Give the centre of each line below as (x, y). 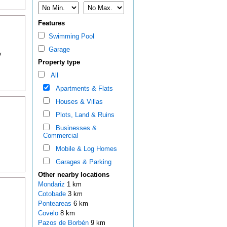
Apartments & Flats (82, 89)
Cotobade (53, 194)
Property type (59, 62)
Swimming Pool (69, 36)
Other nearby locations (73, 175)
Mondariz (52, 184)
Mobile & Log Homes (84, 149)
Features (51, 23)
